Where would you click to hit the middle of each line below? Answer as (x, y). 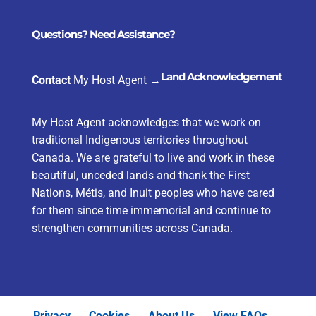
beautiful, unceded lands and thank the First (140, 175)
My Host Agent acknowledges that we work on (146, 122)
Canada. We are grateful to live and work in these (153, 157)
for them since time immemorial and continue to (151, 210)
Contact (51, 80)
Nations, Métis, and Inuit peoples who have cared (153, 193)
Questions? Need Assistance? (103, 34)
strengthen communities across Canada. (132, 228)
